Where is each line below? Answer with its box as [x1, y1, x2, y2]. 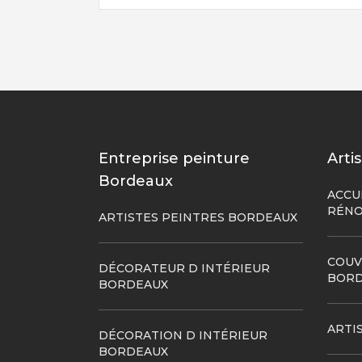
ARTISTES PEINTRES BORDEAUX [99, 210, 297, 225]
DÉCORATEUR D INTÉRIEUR [99, 261, 270, 276]
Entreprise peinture [99, 149, 250, 167]
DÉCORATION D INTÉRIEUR [99, 328, 267, 343]
